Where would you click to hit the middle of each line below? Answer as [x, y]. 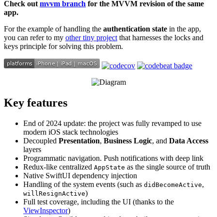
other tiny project [91, 38]
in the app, [184, 29]
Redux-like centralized [59, 167]
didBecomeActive [173, 185]
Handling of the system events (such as [84, 185]
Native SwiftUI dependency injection [80, 176]
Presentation [79, 141]
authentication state [135, 29]
